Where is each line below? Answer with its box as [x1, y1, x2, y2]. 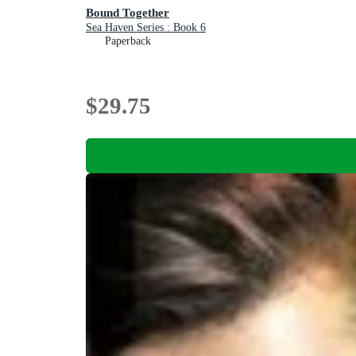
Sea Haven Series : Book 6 [86, 21, 206, 33]
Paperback [105, 34, 151, 47]
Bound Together [86, 5, 169, 19]
